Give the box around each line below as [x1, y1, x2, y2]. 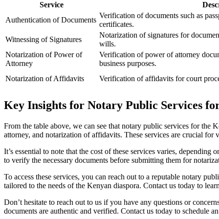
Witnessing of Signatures [5, 35, 82, 44]
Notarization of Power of [5, 50, 82, 59]
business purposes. [99, 59, 156, 67]
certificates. [99, 20, 134, 28]
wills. [99, 39, 116, 48]
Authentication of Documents [5, 15, 96, 24]
